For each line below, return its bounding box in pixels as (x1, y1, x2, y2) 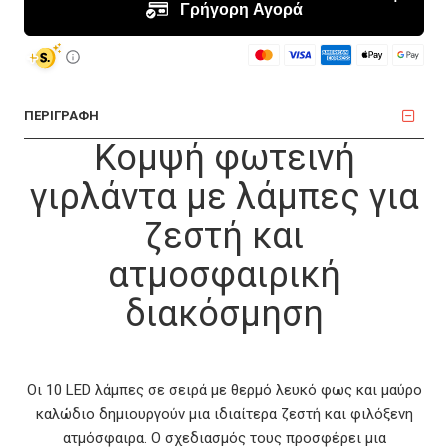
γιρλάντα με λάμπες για (29, 176, 419, 218)
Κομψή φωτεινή (93, 137, 355, 179)
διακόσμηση (124, 293, 324, 335)
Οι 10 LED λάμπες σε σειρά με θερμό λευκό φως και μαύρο (26, 381, 422, 399)
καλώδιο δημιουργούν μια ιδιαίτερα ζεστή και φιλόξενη (35, 405, 413, 423)
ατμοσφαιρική (107, 254, 341, 296)
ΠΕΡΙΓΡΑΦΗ (24, 107, 99, 123)
